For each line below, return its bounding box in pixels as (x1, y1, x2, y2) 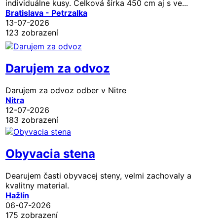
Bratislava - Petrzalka (5, 7, 87, 18)
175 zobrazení (5, 210, 58, 220)
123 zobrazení (5, 27, 58, 37)
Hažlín (5, 190, 29, 200)
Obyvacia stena (5, 146, 95, 161)
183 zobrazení (5, 114, 58, 125)
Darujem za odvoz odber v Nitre (5, 85, 126, 95)
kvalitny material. (5, 180, 69, 190)
